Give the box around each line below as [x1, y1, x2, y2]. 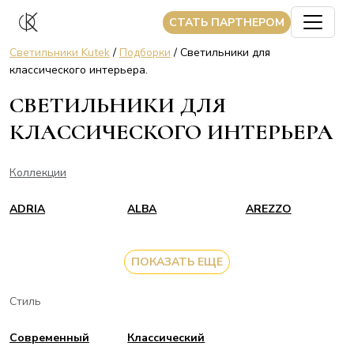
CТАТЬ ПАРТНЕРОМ [169, 14, 284, 30]
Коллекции [9, 165, 66, 180]
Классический [127, 330, 205, 345]
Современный [9, 330, 89, 345]
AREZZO [245, 201, 292, 217]
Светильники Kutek [9, 45, 110, 60]
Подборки [119, 45, 171, 60]
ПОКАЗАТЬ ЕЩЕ [131, 254, 223, 269]
